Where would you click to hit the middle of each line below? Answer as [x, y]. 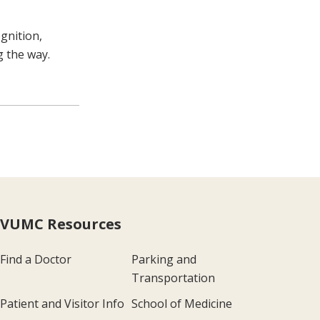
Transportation [173, 278]
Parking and [164, 260]
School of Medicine [181, 304]
